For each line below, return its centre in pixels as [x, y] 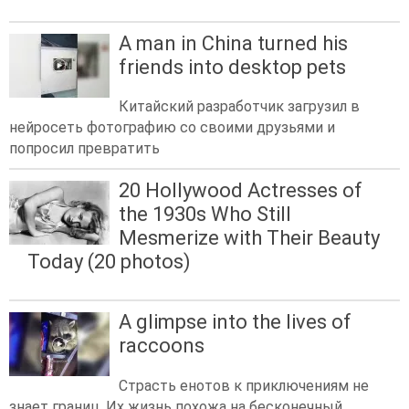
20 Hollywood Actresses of [241, 191]
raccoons [162, 346]
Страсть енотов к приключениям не [244, 385]
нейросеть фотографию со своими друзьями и [172, 128]
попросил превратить [84, 149]
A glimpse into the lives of [235, 322]
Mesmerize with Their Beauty [249, 238]
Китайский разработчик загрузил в [239, 107]
